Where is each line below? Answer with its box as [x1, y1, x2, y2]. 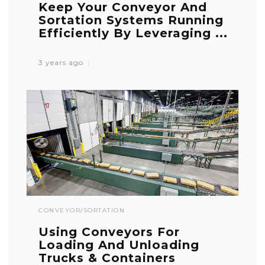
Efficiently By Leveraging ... [38, 25, 228, 40]
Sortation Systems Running [38, 12, 224, 27]
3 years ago [38, 57, 86, 67]
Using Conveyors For [38, 224, 180, 239]
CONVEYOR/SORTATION [38, 206, 125, 214]
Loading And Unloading [38, 237, 199, 252]
